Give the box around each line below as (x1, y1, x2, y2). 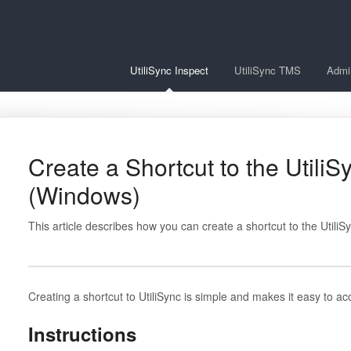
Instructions (27, 320, 136, 347)
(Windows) (27, 178, 140, 212)
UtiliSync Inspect (130, 63, 208, 78)
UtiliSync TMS (234, 63, 301, 78)
